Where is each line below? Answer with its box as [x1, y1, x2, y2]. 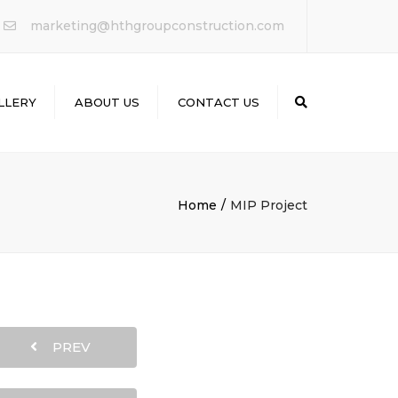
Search [306, 95, 343, 107]
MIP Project [230, 197, 307, 213]
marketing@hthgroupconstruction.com [30, 18, 284, 34]
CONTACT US [178, 95, 259, 109]
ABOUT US [75, 95, 139, 109]
